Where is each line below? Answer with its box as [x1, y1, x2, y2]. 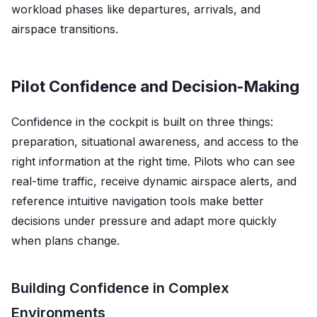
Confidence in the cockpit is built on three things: [11, 114, 273, 129]
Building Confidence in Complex [11, 279, 229, 296]
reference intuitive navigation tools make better [11, 193, 264, 208]
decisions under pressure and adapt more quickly [11, 213, 277, 228]
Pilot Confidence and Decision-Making [11, 76, 299, 96]
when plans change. [11, 233, 120, 248]
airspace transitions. [11, 21, 118, 36]
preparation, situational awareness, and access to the [11, 134, 299, 149]
